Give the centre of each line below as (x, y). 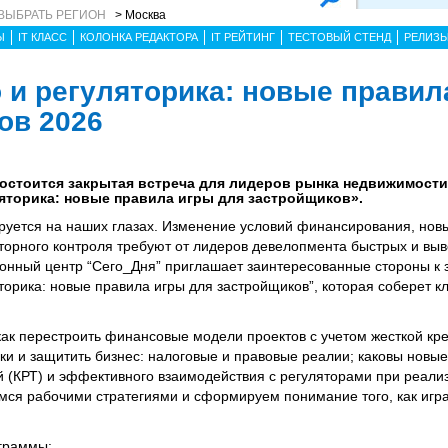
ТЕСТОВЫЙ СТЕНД (339, 37)
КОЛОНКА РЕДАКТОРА (139, 37)
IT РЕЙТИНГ (243, 37)
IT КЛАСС (42, 37)
